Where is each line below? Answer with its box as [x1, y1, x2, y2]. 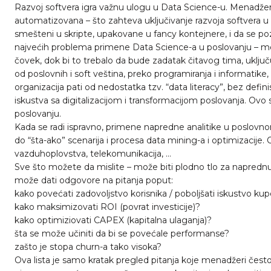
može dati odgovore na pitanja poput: [15, 175, 173, 186]
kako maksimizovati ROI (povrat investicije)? [15, 201, 200, 212]
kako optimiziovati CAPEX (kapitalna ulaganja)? [15, 215, 212, 226]
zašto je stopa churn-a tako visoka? [15, 241, 162, 252]
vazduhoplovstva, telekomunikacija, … [15, 148, 171, 159]
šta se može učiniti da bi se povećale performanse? [15, 228, 229, 239]
